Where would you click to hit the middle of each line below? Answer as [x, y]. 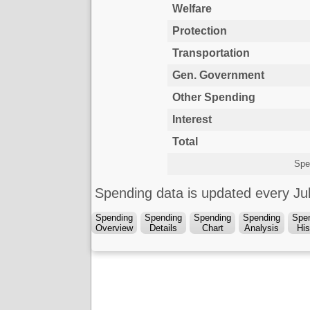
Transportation [211, 53]
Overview [114, 228]
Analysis [262, 228]
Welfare [192, 9]
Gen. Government [218, 75]
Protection [199, 31]
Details [163, 228]
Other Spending [213, 98]
